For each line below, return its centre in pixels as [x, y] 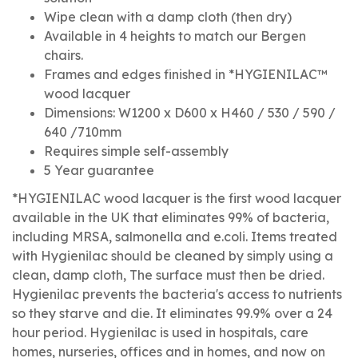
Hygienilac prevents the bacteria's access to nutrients [177, 294]
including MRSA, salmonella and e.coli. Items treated [175, 237]
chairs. [64, 55]
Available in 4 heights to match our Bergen [175, 36]
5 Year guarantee [99, 170]
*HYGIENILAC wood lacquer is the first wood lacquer [177, 198]
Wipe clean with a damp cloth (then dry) [168, 17]
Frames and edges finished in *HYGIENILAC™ [186, 74]
